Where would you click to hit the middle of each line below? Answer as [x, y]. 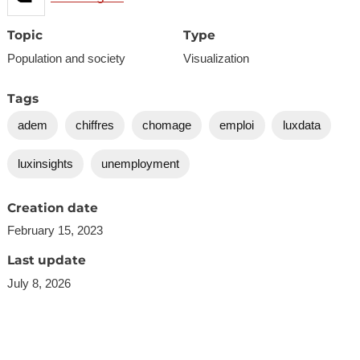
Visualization [217, 58]
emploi [237, 125]
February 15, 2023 [55, 231]
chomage [167, 125]
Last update [46, 260]
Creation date [52, 207]
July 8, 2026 [39, 283]
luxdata [301, 125]
